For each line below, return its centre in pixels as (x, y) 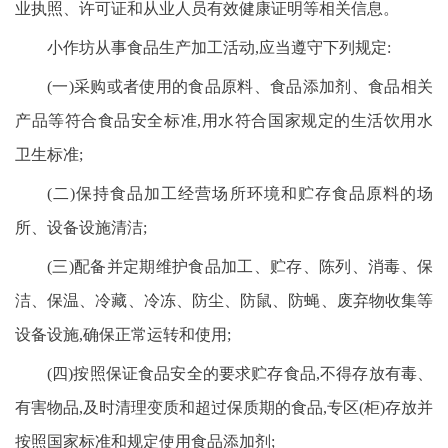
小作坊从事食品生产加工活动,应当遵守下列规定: (219, 47)
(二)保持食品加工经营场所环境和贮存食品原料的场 (240, 193)
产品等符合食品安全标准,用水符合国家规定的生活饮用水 (224, 120)
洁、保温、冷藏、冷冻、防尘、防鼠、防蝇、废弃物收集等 (224, 300)
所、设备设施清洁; (81, 227)
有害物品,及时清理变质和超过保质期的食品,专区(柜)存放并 (224, 407)
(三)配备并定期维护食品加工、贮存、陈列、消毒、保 (240, 266)
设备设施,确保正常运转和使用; (123, 334)
